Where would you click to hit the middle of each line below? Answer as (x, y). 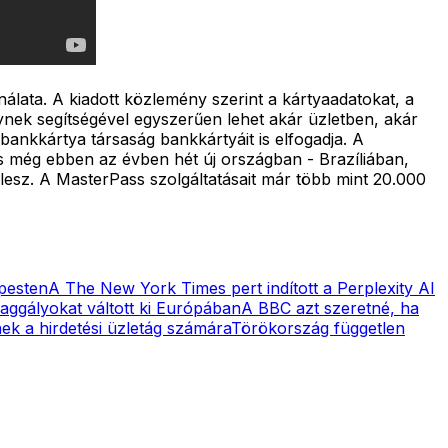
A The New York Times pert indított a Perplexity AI (241, 287)
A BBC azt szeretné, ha (330, 307)
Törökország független (318, 327)
